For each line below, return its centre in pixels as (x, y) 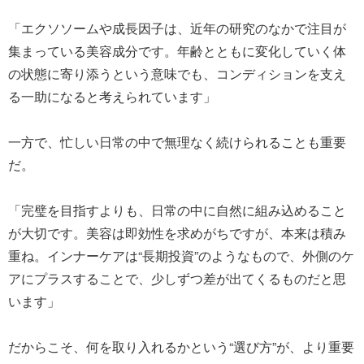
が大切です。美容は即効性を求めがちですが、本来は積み (177, 233)
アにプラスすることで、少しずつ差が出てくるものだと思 (177, 278)
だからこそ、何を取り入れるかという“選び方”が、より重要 (181, 347)
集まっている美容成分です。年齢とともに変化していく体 (177, 51)
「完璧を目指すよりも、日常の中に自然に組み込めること (177, 210)
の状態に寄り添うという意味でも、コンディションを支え (177, 74)
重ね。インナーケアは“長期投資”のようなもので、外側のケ (181, 256)
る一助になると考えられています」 (112, 96)
